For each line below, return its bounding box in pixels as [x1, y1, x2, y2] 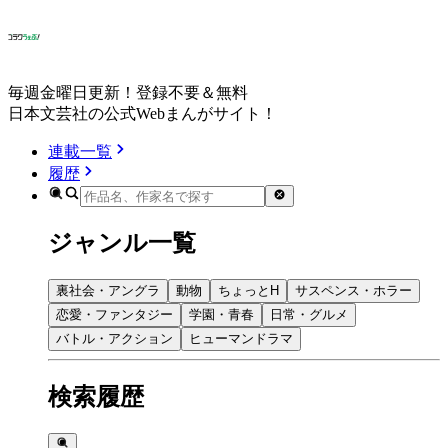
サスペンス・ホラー [295, 283, 412, 299]
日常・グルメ [270, 307, 348, 323]
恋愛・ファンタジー [56, 307, 173, 323]
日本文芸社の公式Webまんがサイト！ [8, 104, 277, 122]
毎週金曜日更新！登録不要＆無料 [8, 83, 248, 101]
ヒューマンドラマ [189, 331, 293, 347]
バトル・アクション [56, 331, 173, 347]
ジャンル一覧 [48, 230, 196, 257]
